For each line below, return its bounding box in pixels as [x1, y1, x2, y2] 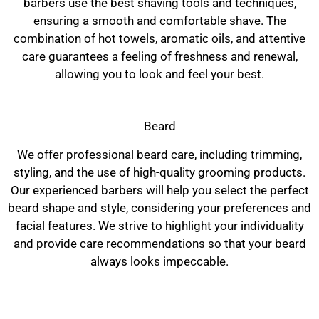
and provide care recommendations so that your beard [13, 236, 306, 251]
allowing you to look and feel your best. [55, 67, 264, 82]
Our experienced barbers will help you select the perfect [10, 183, 309, 198]
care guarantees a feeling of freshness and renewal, [21, 49, 298, 64]
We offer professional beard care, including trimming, [17, 147, 302, 162]
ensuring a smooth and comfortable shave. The [33, 14, 286, 28]
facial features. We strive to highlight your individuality [15, 219, 304, 234]
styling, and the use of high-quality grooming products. [14, 165, 305, 180]
